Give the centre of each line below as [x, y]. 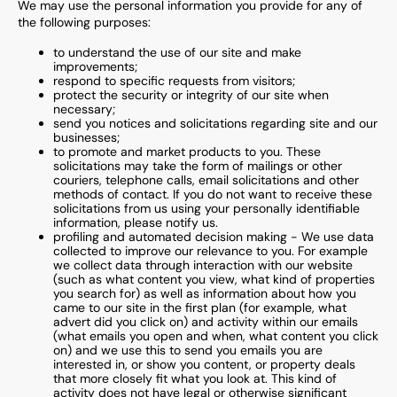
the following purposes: [84, 22]
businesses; [86, 137]
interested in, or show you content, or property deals [204, 364]
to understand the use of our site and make [177, 52]
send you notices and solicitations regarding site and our [215, 123]
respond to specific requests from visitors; [174, 81]
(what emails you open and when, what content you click [216, 336]
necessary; [84, 109]
